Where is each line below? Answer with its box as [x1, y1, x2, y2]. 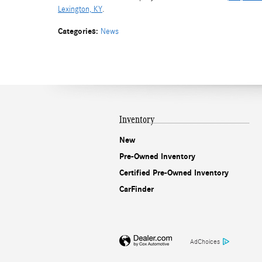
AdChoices [190, 237, 220, 246]
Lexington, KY [58, 4, 102, 14]
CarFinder [119, 184, 154, 194]
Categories [58, 26, 96, 36]
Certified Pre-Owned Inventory [119, 167, 229, 178]
